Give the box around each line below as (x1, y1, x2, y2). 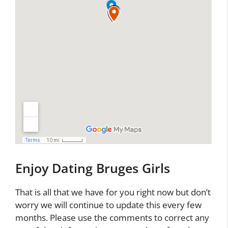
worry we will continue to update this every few (15, 198, 202, 211)
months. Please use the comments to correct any (15, 211, 209, 223)
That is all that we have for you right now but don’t (15, 186, 211, 198)
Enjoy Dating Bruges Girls (15, 159, 170, 177)
